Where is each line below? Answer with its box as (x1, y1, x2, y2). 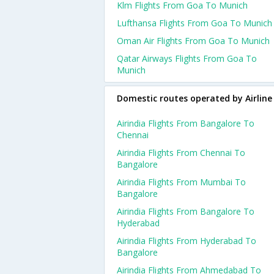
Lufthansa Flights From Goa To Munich (117, 17, 272, 29)
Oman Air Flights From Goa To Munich (117, 35, 270, 46)
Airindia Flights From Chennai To (117, 147, 245, 158)
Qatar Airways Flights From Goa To (117, 53, 257, 64)
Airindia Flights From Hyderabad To (117, 235, 256, 246)
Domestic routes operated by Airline (117, 92, 272, 104)
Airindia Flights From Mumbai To (117, 176, 246, 188)
